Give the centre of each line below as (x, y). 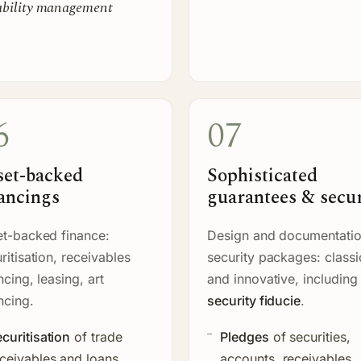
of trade (96, 336)
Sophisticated (262, 176)
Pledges (245, 336)
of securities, (309, 336)
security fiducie (254, 300)
